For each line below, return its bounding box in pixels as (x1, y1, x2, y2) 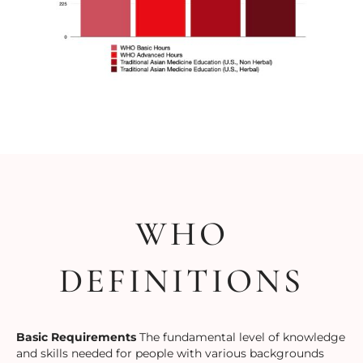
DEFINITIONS (59, 260, 304, 302)
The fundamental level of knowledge (136, 330, 345, 345)
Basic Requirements (16, 330, 136, 345)
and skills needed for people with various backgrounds (16, 346, 324, 361)
